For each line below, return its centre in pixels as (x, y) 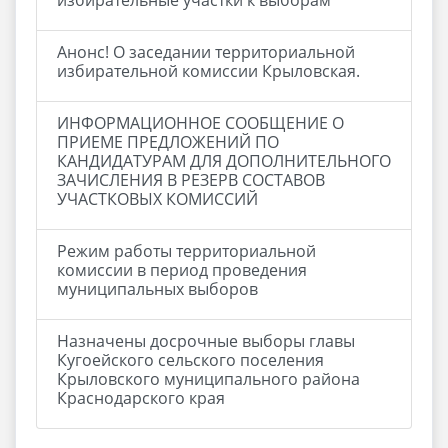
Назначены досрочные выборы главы (206, 341)
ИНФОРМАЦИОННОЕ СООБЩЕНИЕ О (200, 123)
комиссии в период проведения (182, 270)
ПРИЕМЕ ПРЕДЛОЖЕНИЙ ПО (168, 142)
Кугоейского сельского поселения (190, 360)
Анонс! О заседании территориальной (206, 52)
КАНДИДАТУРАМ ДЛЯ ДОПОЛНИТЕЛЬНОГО (224, 161)
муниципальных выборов (157, 289)
